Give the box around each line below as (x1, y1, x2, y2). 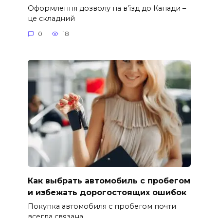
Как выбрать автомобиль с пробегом (27, 176, 190, 185)
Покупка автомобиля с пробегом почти (27, 201, 176, 211)
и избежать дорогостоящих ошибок (27, 187, 186, 197)
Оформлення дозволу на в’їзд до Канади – (27, 3, 186, 13)
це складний (27, 14, 75, 23)
